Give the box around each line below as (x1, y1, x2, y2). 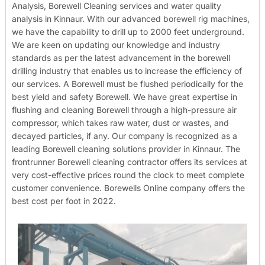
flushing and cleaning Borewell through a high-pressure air (12, 104, 237, 115)
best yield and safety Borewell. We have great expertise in (12, 91, 237, 102)
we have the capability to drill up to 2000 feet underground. (12, 26, 244, 37)
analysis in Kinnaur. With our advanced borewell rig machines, (12, 13, 250, 24)
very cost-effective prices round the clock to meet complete (12, 169, 244, 180)
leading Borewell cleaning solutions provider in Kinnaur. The (12, 143, 240, 154)
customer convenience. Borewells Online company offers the (12, 182, 245, 193)
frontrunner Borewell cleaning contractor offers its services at (12, 156, 247, 167)
